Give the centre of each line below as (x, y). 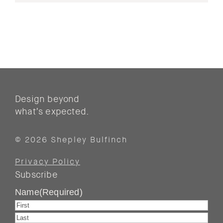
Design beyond (47, 99)
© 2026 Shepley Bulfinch (71, 140)
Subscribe (36, 175)
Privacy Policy (48, 162)
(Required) (61, 192)
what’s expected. (52, 112)
